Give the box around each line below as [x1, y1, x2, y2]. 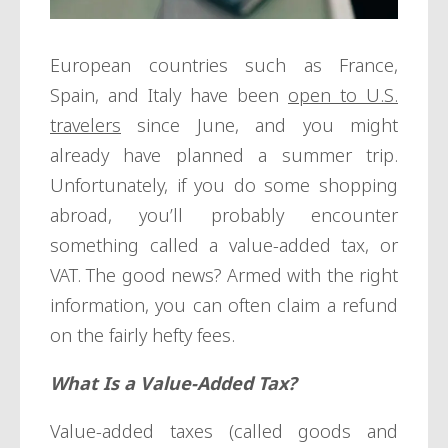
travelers [50, 113, 121, 138]
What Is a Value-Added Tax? [50, 371, 302, 396]
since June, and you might [121, 113, 398, 138]
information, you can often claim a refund [50, 293, 398, 318]
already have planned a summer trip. [50, 143, 398, 168]
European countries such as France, [50, 53, 398, 78]
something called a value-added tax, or [50, 233, 398, 258]
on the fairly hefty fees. [50, 323, 240, 348]
